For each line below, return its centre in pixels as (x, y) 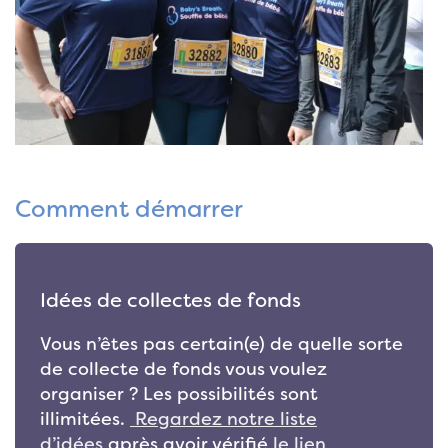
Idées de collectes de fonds (170, 300)
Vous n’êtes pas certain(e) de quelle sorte (221, 344)
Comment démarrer (129, 209)
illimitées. (85, 419)
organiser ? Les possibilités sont (179, 394)
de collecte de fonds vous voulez (183, 369)
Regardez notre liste (223, 419)
